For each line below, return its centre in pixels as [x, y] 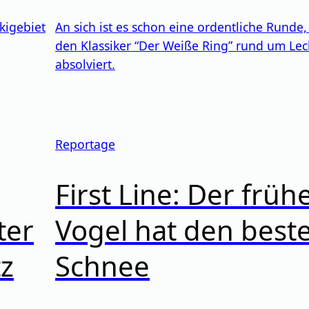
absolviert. [85, 64]
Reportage [85, 144]
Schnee [102, 266]
